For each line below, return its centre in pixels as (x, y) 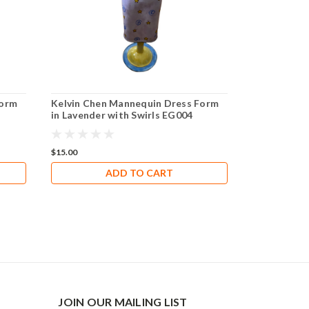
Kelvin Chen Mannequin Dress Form (135, 103)
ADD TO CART (139, 172)
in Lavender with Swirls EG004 (122, 114)
